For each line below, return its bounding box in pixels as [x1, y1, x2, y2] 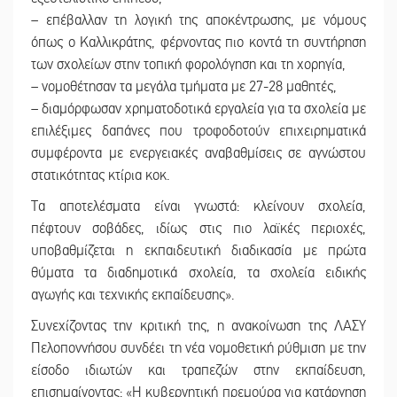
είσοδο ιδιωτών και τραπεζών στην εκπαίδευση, [31, 361, 366, 379]
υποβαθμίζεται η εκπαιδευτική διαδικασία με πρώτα [31, 241, 366, 260]
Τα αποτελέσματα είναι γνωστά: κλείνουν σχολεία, [31, 197, 366, 215]
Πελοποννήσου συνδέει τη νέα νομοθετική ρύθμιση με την [31, 339, 366, 357]
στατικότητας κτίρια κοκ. [31, 166, 169, 184]
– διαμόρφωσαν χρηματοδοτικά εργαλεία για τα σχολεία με [31, 99, 366, 118]
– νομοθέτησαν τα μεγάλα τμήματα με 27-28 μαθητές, [31, 77, 337, 96]
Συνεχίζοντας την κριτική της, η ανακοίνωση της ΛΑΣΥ [31, 316, 366, 335]
